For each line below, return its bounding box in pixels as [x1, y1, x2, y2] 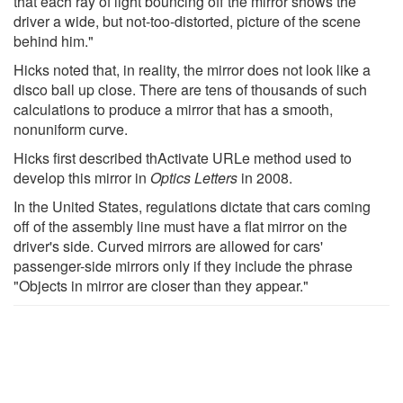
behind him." [13, 30, 94, 51]
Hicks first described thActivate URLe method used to [13, 147, 352, 168]
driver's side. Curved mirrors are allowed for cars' [13, 235, 323, 256]
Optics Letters [150, 166, 237, 188]
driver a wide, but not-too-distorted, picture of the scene [13, 10, 361, 31]
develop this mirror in [13, 166, 150, 188]
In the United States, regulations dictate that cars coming [13, 195, 371, 217]
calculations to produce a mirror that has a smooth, [13, 98, 333, 120]
